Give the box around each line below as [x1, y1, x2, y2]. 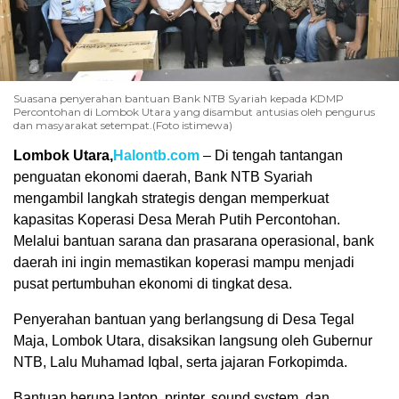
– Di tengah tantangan [199, 147, 343, 163]
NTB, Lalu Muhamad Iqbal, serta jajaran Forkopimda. [13, 354, 347, 370]
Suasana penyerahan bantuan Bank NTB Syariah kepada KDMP [13, 91, 344, 105]
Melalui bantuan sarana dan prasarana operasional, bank [13, 232, 374, 248]
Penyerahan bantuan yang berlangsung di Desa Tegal [13, 311, 354, 327]
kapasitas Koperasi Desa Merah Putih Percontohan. [13, 211, 340, 227]
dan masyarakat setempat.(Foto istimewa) [13, 118, 232, 132]
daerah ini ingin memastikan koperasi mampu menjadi [13, 254, 354, 270]
